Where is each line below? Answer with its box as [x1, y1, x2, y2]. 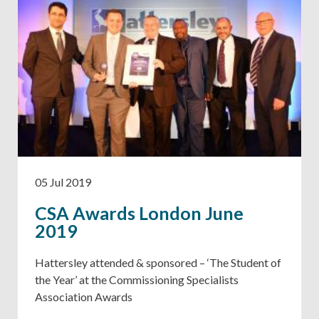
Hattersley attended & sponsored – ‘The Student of [35, 256, 281, 270]
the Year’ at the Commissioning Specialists [35, 273, 239, 287]
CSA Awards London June [35, 202, 244, 224]
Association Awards [35, 290, 132, 304]
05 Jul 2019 [35, 174, 91, 189]
